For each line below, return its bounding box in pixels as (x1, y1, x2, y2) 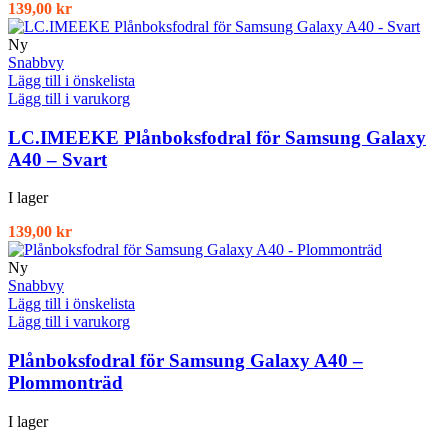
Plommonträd (8, 372, 123, 394)
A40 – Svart (8, 148, 107, 170)
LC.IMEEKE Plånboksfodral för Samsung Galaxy (8, 126, 426, 148)
